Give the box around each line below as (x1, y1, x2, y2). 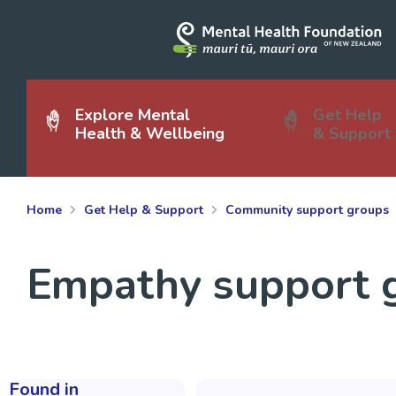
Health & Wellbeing (74, 123, 225, 144)
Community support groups (225, 202, 389, 218)
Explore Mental (74, 104, 190, 126)
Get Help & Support (83, 202, 203, 218)
